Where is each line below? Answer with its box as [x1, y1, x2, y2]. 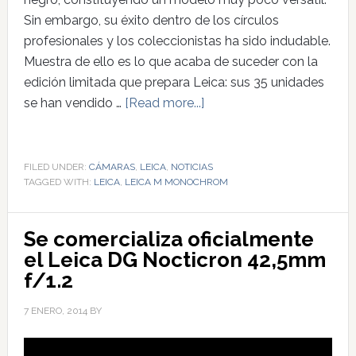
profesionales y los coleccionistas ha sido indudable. [23, 33, 331, 48]
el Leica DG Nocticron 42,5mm [23, 247, 326, 272]
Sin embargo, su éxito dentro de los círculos [23, 12, 279, 28]
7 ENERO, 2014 [23, 304, 87, 316]
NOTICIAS [170, 161, 213, 172]
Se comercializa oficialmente [23, 226, 314, 251]
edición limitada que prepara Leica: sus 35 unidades [23, 74, 324, 90]
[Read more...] [124, 95, 204, 110]
